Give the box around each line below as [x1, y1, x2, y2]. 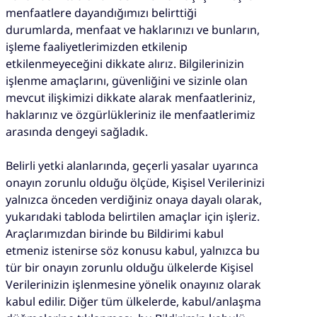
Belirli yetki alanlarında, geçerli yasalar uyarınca [6, 157, 258, 173]
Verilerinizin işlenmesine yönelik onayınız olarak [6, 276, 261, 292]
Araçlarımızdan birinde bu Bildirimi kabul [6, 225, 224, 241]
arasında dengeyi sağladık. [6, 123, 148, 139]
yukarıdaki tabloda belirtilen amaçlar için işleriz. [6, 208, 260, 224]
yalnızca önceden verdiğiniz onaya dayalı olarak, [6, 191, 262, 207]
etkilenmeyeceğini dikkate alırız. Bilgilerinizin [6, 55, 244, 71]
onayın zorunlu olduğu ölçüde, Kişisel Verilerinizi [6, 174, 265, 190]
